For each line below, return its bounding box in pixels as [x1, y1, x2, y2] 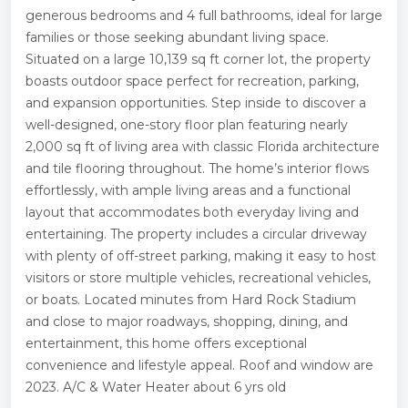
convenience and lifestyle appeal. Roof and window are [25, 356, 373, 373]
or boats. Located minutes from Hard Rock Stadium [25, 291, 356, 308]
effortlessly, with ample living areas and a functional [25, 181, 351, 199]
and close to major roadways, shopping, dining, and [25, 312, 348, 330]
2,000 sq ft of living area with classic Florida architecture [25, 138, 380, 155]
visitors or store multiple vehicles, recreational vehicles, [25, 269, 371, 286]
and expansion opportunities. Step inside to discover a [25, 94, 366, 111]
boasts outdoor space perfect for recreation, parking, [25, 72, 359, 89]
